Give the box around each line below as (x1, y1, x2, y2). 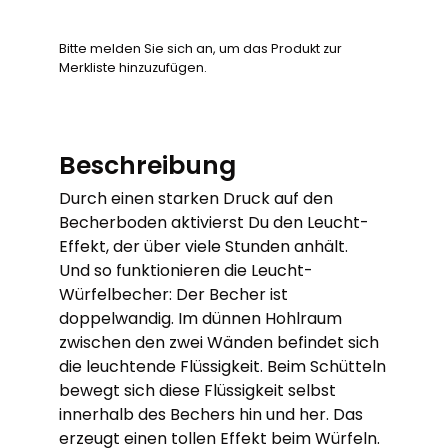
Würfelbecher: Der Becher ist (59, 283, 289, 306)
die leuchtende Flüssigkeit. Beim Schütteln (59, 355, 387, 378)
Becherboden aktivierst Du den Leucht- (59, 211, 370, 234)
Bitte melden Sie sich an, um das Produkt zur (59, 40, 343, 57)
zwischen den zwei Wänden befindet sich (59, 331, 380, 354)
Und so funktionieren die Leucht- (59, 259, 314, 282)
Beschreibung (59, 148, 237, 183)
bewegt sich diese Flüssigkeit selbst (59, 379, 337, 402)
